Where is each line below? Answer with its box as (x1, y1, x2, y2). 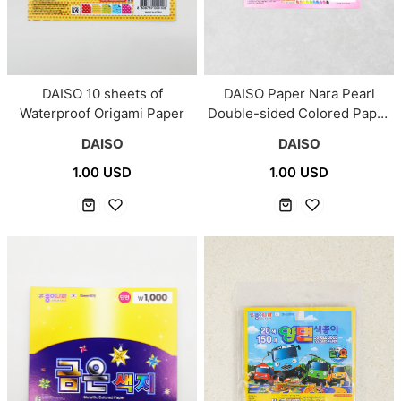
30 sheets (267, 124, 331, 141)
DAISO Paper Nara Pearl (223, 84, 375, 102)
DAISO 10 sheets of (41, 84, 163, 102)
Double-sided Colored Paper (208, 104, 390, 122)
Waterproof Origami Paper (20, 104, 184, 122)
